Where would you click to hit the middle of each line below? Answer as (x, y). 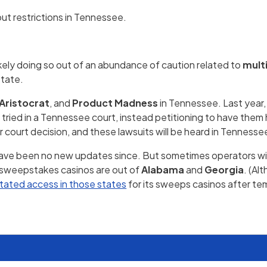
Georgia (224, 170)
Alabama (163, 170)
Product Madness (115, 103)
